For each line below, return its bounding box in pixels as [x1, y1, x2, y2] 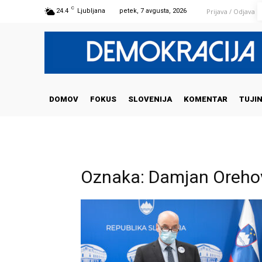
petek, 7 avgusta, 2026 [119, 7, 187, 15]
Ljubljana [77, 7, 105, 15]
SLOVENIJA [128, 95, 172, 104]
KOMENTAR [184, 95, 227, 104]
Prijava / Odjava [206, 6, 255, 16]
